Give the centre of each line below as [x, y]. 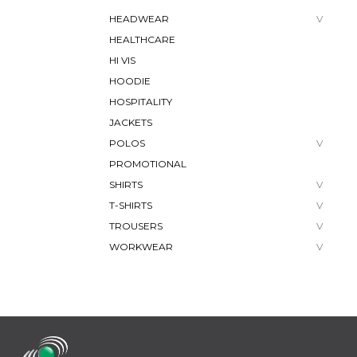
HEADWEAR [139, 19]
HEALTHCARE [142, 40]
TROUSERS [136, 226]
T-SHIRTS [131, 206]
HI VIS [122, 61]
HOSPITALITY [141, 102]
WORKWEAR [141, 247]
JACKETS [131, 123]
